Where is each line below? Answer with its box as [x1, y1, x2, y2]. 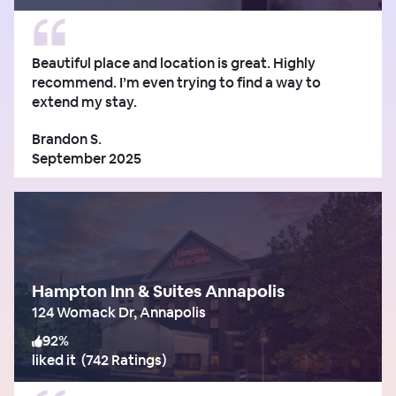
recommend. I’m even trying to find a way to [32, 72, 321, 92]
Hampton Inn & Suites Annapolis [32, 279, 285, 302]
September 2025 [32, 148, 141, 168]
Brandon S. [32, 129, 102, 148]
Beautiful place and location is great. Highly [32, 53, 316, 72]
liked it [32, 350, 76, 369]
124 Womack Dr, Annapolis [32, 302, 206, 322]
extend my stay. [32, 92, 137, 111]
